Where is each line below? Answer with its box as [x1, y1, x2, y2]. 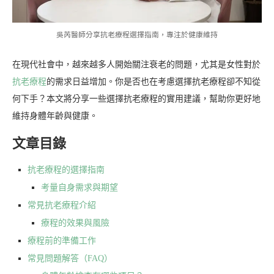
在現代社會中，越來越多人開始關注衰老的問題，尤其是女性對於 [12, 60, 261, 70]
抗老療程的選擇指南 [28, 165, 105, 175]
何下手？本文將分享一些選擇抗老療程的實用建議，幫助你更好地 [12, 94, 261, 104]
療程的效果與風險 [41, 218, 109, 228]
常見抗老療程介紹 [28, 201, 96, 210]
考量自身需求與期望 [41, 183, 118, 193]
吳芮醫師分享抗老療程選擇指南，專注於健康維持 [56, 31, 218, 40]
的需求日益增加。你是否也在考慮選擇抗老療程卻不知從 [46, 77, 261, 87]
